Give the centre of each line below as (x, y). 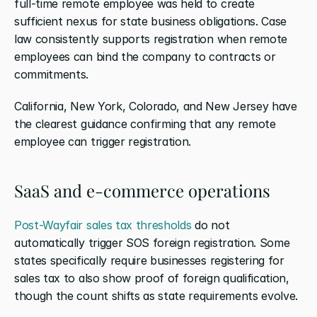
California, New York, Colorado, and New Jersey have (156, 106)
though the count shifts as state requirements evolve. (156, 295)
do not (211, 225)
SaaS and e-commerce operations (142, 190)
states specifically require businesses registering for (149, 260)
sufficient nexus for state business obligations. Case (151, 21)
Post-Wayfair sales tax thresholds (103, 225)
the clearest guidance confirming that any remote (145, 123)
